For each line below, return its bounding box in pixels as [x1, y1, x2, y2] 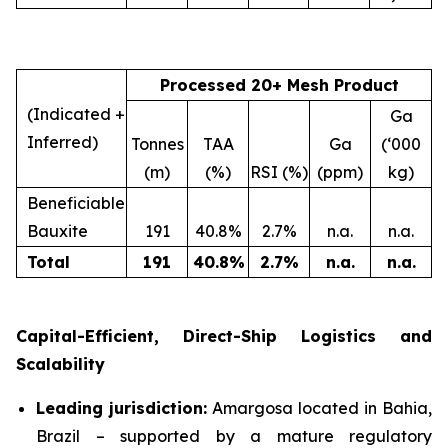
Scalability [16, 354, 105, 374]
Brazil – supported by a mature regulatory [36, 426, 432, 446]
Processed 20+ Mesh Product [159, 75, 399, 95]
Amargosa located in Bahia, [207, 398, 432, 418]
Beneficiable [27, 193, 125, 213]
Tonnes [130, 134, 184, 154]
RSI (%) [250, 162, 308, 182]
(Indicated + [27, 104, 125, 124]
